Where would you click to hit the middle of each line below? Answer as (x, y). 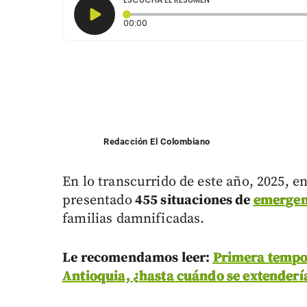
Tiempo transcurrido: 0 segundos (217, 23)
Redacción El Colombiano (157, 142)
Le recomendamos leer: (138, 258)
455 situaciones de (193, 201)
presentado (97, 201)
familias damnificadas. (134, 219)
